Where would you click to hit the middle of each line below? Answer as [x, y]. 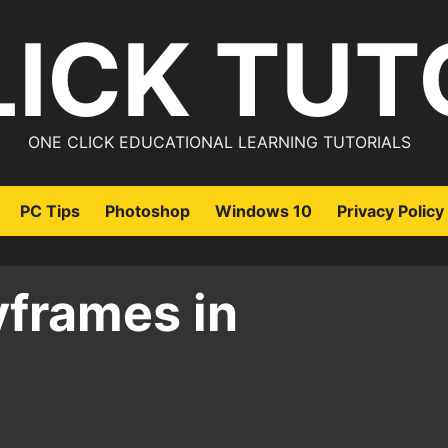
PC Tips [50, 211]
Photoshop [147, 211]
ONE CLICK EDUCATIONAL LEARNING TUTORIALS [219, 142]
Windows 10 [263, 211]
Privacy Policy [390, 211]
